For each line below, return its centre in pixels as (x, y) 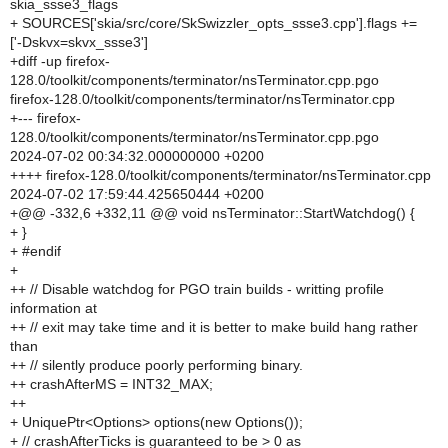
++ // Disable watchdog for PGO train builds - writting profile (197, 289)
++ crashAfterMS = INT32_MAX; (111, 384)
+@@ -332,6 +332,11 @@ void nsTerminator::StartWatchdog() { (212, 213)
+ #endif (35, 251)
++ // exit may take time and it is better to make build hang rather (214, 327)
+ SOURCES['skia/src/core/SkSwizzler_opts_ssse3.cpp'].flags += (213, 23)
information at (53, 308)
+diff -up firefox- (60, 61)
